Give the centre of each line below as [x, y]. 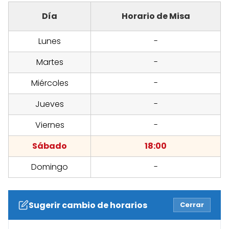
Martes [50, 62]
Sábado [50, 146]
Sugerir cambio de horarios [88, 205]
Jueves [50, 104]
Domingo [50, 167]
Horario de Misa [156, 16]
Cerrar [192, 205]
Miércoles [50, 83]
